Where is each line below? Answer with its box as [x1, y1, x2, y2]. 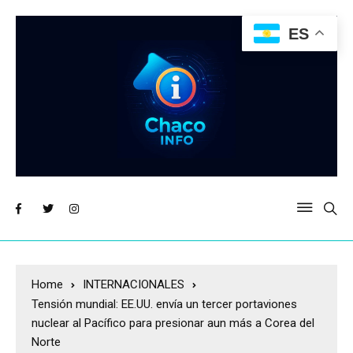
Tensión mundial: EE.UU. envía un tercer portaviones [32, 297, 297, 311]
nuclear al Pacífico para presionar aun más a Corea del [32, 316, 314, 330]
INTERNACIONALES [83, 277, 184, 292]
